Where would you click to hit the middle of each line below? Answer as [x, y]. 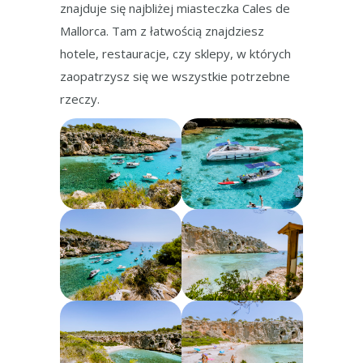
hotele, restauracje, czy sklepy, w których [175, 53]
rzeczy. [80, 99]
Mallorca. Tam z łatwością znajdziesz [162, 31]
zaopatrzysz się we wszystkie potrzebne [175, 76]
